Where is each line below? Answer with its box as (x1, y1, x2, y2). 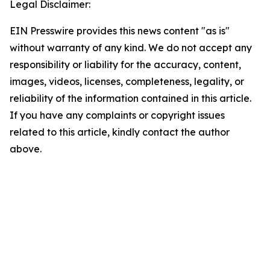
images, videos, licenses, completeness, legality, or (10, 75, 244, 88)
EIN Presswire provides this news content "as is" (10, 25, 230, 37)
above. (10, 143, 42, 155)
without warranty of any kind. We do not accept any (10, 42, 252, 54)
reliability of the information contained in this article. (10, 92, 251, 105)
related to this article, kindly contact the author (10, 126, 230, 139)
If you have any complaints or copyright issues (10, 109, 225, 122)
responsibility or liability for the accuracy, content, (10, 58, 241, 71)
